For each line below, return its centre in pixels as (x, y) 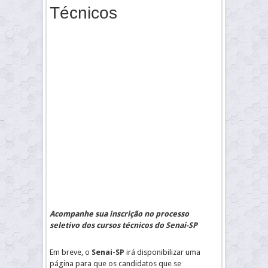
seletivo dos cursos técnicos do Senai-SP (124, 225)
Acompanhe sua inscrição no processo (119, 214)
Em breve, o (71, 252)
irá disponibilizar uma (162, 252)
